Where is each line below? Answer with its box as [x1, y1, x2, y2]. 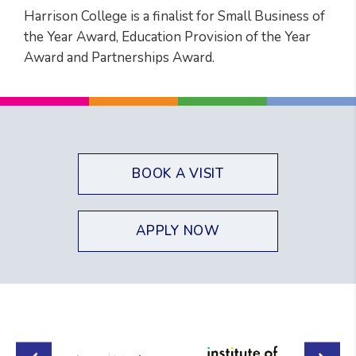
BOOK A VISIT [132, 164, 224, 184]
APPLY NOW [136, 222, 220, 241]
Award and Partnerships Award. [24, 48, 215, 68]
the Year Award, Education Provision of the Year [24, 28, 311, 47]
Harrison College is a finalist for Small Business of [24, 7, 325, 26]
